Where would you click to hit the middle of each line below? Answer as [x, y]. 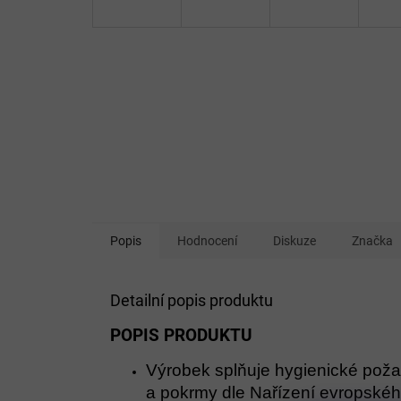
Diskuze [294, 240]
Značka [372, 240]
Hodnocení [207, 240]
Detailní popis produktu [192, 300]
